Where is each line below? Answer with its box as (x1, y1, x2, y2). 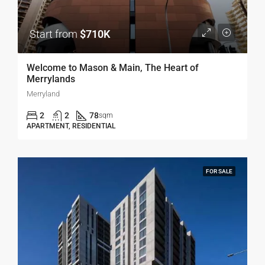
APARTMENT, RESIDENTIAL (27, 122, 115, 131)
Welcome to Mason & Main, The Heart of (27, 62, 199, 74)
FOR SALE (206, 168, 232, 175)
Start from (30, 28, 80, 41)
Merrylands (27, 73, 75, 85)
